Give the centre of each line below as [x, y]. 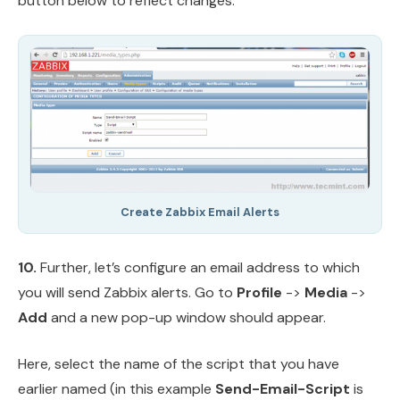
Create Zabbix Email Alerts [200, 212]
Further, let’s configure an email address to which [198, 267]
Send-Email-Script [283, 388]
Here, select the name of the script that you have [179, 363]
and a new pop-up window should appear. [187, 317]
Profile [259, 292]
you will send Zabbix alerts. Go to [127, 292]
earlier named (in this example [117, 388]
